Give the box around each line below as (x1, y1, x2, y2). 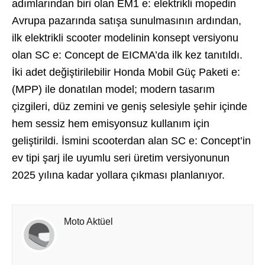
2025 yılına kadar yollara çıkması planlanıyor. (12, 169, 225, 181)
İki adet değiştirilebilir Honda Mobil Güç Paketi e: (12, 66, 240, 78)
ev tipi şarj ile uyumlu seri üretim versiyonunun (12, 151, 230, 164)
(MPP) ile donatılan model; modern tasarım (12, 83, 215, 95)
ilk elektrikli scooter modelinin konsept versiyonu (12, 31, 238, 44)
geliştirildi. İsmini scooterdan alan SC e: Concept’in (12, 134, 251, 147)
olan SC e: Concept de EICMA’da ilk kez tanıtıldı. (12, 49, 243, 61)
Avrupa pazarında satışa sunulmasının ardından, (12, 14, 241, 27)
